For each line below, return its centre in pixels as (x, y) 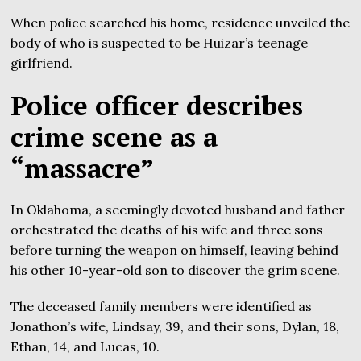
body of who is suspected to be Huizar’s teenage (160, 43)
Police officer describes (157, 106)
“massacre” (83, 168)
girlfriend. (42, 63)
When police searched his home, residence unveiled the (180, 23)
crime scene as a (114, 137)
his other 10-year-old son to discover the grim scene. (176, 270)
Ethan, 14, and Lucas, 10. (85, 347)
